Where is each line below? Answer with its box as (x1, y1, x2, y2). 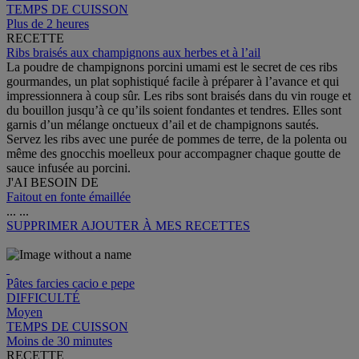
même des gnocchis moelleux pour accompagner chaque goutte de (6, 147, 341, 161)
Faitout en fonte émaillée (6, 190, 131, 204)
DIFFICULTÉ (6, 291, 80, 305)
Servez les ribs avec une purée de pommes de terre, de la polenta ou (6, 132, 347, 147)
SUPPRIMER (6, 219, 81, 233)
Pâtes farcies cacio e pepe (6, 276, 135, 291)
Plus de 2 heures (6, 17, 89, 31)
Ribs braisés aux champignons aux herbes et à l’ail (6, 46, 260, 60)
